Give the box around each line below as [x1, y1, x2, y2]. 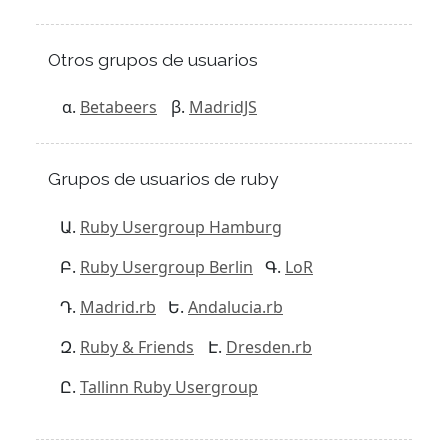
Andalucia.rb [188, 295, 283, 318]
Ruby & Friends [80, 335, 194, 358]
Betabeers [80, 96, 157, 119]
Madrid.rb [80, 295, 156, 318]
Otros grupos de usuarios [48, 48, 258, 70]
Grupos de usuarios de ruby [48, 168, 279, 190]
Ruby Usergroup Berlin [80, 255, 253, 278]
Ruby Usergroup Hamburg [80, 215, 282, 238]
